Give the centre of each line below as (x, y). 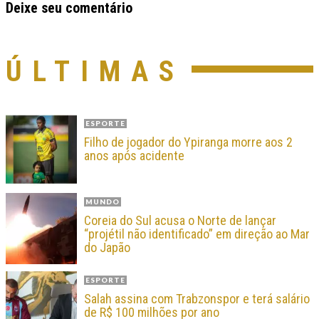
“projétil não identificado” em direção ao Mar (197, 234)
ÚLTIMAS (95, 72)
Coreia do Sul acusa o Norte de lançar (180, 221)
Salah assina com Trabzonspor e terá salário (197, 299)
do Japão (107, 248)
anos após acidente (134, 156)
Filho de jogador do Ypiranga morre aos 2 (188, 142)
